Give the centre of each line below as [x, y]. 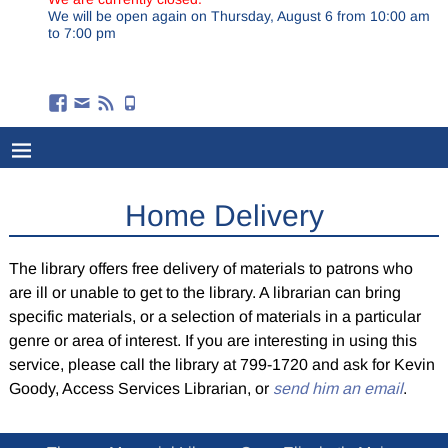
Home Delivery [224, 215]
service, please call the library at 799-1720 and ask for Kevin [221, 365]
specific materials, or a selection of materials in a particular [214, 317]
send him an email [337, 389]
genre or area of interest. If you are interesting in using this [212, 341]
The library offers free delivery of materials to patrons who [210, 269]
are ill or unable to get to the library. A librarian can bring [204, 293]
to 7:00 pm [82, 32]
